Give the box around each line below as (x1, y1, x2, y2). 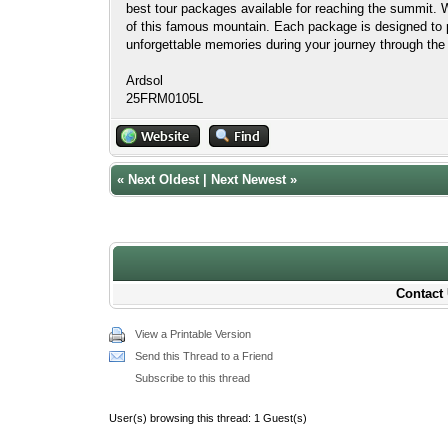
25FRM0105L (126, 90, 204, 106)
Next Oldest (128, 172, 200, 187)
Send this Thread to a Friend (135, 350, 274, 362)
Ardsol (126, 72, 164, 88)
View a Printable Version (135, 328, 252, 340)
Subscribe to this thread (135, 372, 251, 384)
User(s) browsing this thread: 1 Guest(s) (109, 412, 308, 424)
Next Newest (211, 172, 287, 187)
